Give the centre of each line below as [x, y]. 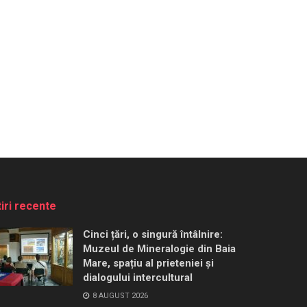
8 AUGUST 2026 [119, 295]
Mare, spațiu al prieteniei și [148, 263]
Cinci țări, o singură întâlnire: [153, 234]
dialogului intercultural [138, 277]
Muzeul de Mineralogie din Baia [159, 248]
